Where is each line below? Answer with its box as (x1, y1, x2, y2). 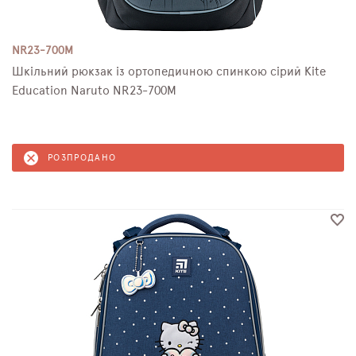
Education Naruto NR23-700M (12, 85, 176, 97)
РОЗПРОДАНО (48, 153, 117, 162)
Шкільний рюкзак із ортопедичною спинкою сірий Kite (12, 66, 326, 78)
